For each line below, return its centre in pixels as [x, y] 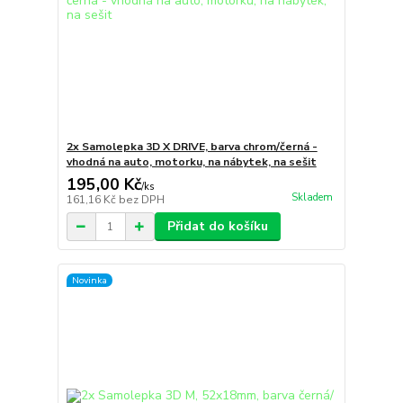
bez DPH [141, 200]
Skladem [312, 198]
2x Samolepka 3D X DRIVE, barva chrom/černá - [192, 147]
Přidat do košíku [217, 227]
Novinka [89, 280]
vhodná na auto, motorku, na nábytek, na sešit [191, 162]
